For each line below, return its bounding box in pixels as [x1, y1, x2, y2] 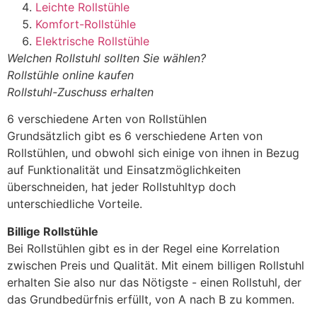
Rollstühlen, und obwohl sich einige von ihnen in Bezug [7, 146, 299, 161]
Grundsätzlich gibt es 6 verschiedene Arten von [7, 129, 263, 144]
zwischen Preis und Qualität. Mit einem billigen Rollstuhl [7, 258, 304, 272]
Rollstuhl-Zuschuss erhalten [7, 84, 154, 99]
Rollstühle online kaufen [7, 67, 134, 82]
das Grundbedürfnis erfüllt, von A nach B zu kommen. [7, 292, 294, 306]
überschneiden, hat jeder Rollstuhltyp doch [7, 180, 236, 195]
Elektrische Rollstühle [35, 33, 149, 48]
